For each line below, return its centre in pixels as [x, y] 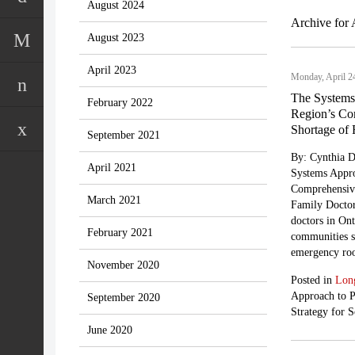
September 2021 [124, 135]
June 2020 [110, 330]
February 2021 [120, 233]
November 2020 [123, 265]
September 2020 [124, 298]
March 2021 [114, 200]
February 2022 [120, 103]
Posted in [313, 280]
